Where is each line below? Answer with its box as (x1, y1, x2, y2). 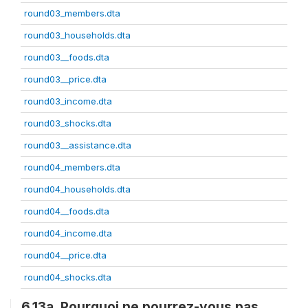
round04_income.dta (24, 228, 112, 239)
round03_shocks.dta (24, 118, 111, 129)
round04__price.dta (24, 250, 107, 261)
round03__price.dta (24, 74, 107, 85)
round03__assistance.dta (24, 140, 131, 151)
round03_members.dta (24, 8, 120, 19)
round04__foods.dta (24, 206, 109, 217)
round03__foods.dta (24, 52, 109, 63)
